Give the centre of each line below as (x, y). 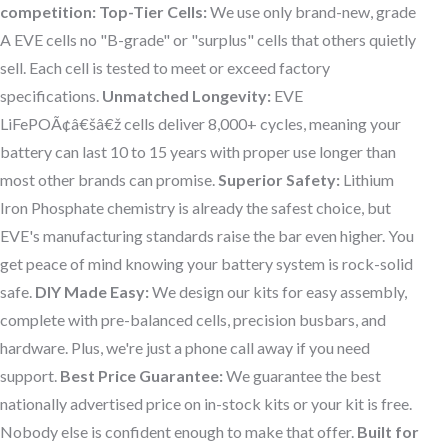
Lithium (367, 180)
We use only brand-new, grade (311, 12)
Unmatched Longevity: (186, 96)
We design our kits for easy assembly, (278, 292)
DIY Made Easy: (92, 292)
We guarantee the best (302, 376)
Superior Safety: (279, 180)
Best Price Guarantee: (141, 376)
